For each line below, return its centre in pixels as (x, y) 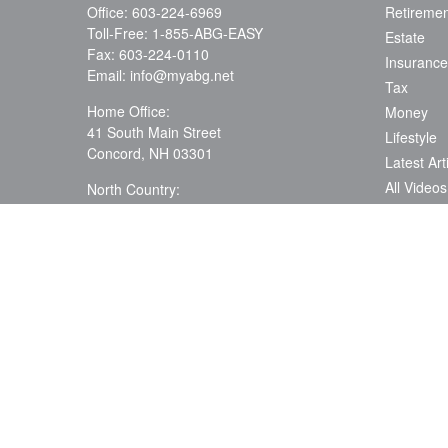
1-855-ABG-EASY (207, 33)
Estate (404, 37)
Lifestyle (410, 137)
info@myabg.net (182, 75)
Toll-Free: (119, 33)
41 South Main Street (154, 132)
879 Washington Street (159, 210)
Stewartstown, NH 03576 (165, 231)
